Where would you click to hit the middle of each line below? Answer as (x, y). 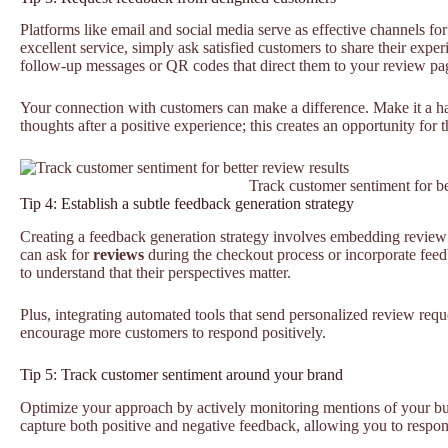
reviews (118, 255)
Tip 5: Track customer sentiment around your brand (181, 375)
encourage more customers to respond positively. (173, 333)
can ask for (56, 255)
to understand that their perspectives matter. (155, 273)
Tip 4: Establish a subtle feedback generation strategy (187, 204)
